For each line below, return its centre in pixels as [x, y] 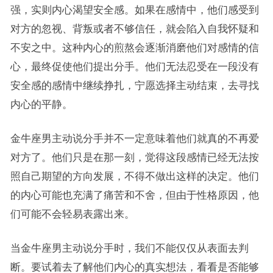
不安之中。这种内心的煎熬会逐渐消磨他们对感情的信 [134, 47]
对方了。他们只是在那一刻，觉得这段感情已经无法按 [134, 157]
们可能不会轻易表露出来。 [72, 214]
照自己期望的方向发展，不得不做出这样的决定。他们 [134, 176]
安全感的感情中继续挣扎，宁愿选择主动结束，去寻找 [134, 85]
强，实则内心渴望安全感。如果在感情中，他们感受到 [134, 9]
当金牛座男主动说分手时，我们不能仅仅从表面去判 [129, 248]
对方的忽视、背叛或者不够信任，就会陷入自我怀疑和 [134, 28]
